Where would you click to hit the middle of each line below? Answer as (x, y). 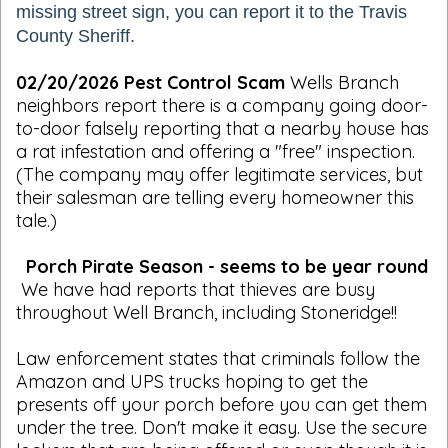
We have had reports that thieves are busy (195, 289)
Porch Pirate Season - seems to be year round (222, 266)
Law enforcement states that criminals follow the (218, 358)
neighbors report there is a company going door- (222, 105)
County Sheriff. (75, 35)
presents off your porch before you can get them (221, 404)
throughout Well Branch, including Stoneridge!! (206, 312)
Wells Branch (344, 82)
